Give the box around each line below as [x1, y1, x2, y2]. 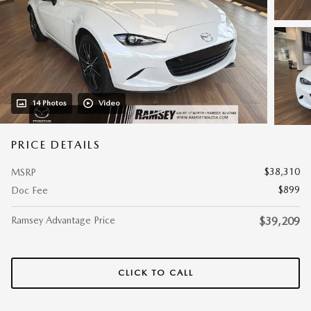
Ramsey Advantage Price [11, 214, 115, 226]
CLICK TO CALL [117, 267, 194, 278]
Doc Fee [11, 184, 48, 196]
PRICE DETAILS [11, 137, 101, 151]
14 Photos [32, 99, 67, 108]
